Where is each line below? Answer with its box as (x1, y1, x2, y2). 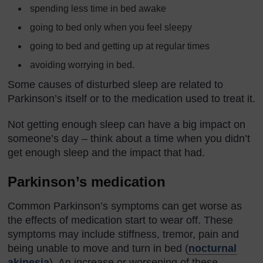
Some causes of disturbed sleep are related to (8, 78, 223, 90)
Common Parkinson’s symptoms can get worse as (8, 200, 242, 212)
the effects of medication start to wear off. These (8, 214, 233, 226)
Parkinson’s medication (8, 173, 166, 190)
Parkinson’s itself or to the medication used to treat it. (8, 92, 255, 104)
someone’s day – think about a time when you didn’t (8, 132, 250, 144)
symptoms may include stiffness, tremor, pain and (8, 228, 239, 240)
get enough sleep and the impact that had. (8, 146, 205, 159)
